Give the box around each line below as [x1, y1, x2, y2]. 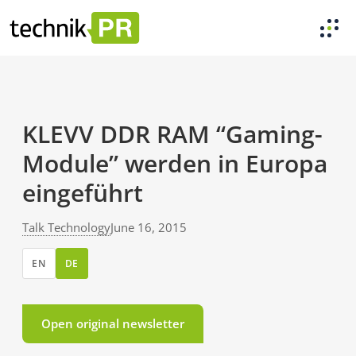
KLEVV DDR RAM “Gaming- [22, 118, 323, 150]
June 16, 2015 [110, 219, 187, 235]
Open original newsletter [41, 315, 184, 331]
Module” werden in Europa [22, 147, 327, 180]
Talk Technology [22, 219, 110, 235]
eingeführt [22, 176, 143, 209]
